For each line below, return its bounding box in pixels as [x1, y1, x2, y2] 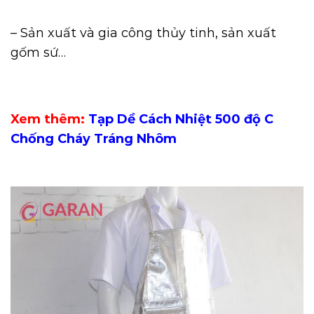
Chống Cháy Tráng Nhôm [11, 130, 177, 146]
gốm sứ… [11, 45, 66, 61]
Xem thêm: [11, 111, 88, 127]
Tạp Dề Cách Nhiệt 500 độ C [88, 111, 273, 127]
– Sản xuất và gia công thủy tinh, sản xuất [11, 25, 276, 41]
